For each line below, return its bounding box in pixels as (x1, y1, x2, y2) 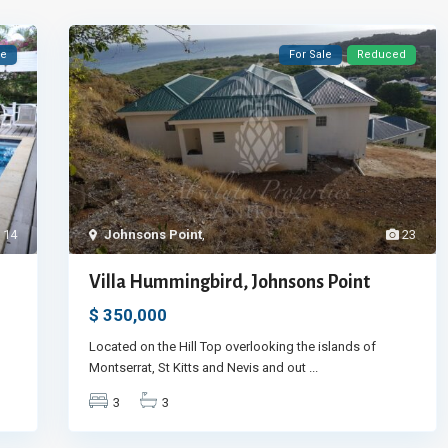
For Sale (289, 48, 332, 61)
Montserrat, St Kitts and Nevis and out (89, 360, 309, 376)
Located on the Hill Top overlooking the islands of (89, 339, 376, 355)
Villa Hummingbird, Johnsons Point (89, 272, 370, 293)
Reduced (357, 48, 406, 61)
